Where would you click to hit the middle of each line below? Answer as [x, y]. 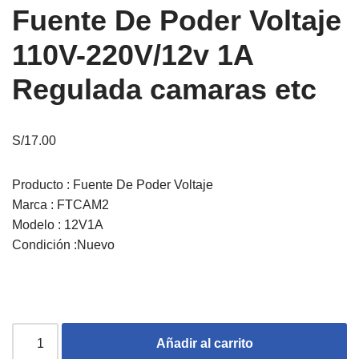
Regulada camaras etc [164, 89]
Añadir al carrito [204, 343]
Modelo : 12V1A [58, 225]
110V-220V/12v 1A [133, 55]
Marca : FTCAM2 [61, 205]
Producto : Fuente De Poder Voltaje [113, 185]
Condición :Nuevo [63, 245]
